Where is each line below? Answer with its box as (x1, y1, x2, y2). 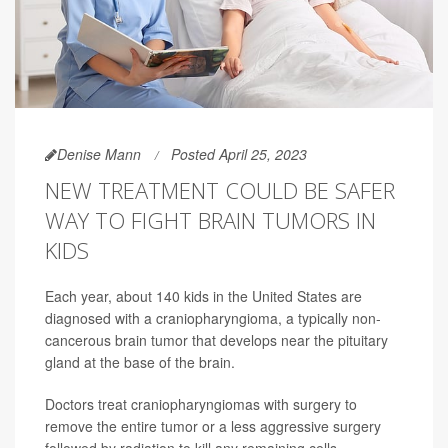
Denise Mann (57, 144, 141, 165)
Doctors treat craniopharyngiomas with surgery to (45, 394, 357, 415)
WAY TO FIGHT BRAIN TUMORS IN (45, 205, 376, 236)
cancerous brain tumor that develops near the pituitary (45, 330, 388, 351)
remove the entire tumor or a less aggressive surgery (45, 416, 381, 437)
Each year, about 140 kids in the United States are (45, 286, 362, 307)
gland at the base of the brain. (45, 352, 235, 373)
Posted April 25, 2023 (171, 144, 307, 165)
